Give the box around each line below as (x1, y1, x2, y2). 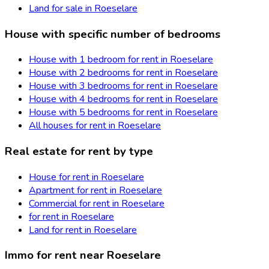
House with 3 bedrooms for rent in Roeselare (29, 79, 218, 93)
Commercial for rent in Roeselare (29, 196, 165, 210)
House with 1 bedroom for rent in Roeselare (29, 53, 213, 67)
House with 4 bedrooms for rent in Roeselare (29, 92, 218, 106)
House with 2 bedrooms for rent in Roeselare (29, 66, 218, 80)
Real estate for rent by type (5, 143, 153, 159)
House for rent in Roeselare (29, 170, 144, 184)
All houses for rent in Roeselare (29, 119, 161, 133)
